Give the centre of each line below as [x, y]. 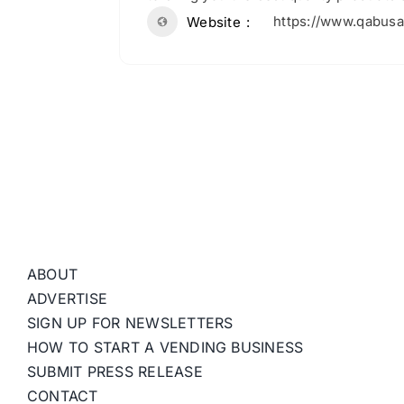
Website [214, 22]
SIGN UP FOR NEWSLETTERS [130, 323]
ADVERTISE [67, 299]
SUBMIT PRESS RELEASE [115, 372]
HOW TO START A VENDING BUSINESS [165, 348]
